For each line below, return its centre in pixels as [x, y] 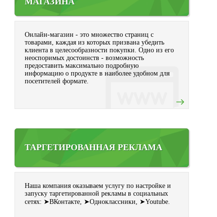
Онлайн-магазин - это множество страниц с [89, 35]
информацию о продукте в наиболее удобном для [97, 73]
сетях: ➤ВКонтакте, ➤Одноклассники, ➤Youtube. [97, 202]
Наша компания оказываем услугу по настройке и [98, 186]
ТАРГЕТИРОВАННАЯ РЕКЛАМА [93, 147]
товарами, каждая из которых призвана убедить [94, 42]
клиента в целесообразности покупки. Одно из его [99, 50]
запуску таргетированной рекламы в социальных [96, 194]
